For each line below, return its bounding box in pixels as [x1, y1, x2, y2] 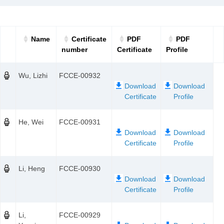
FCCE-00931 [59, 118, 100, 126]
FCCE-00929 [59, 211, 100, 219]
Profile [166, 45, 188, 53]
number [61, 45, 87, 53]
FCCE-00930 [59, 164, 100, 172]
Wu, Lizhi [18, 71, 47, 79]
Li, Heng [18, 164, 45, 172]
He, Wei [18, 118, 43, 126]
